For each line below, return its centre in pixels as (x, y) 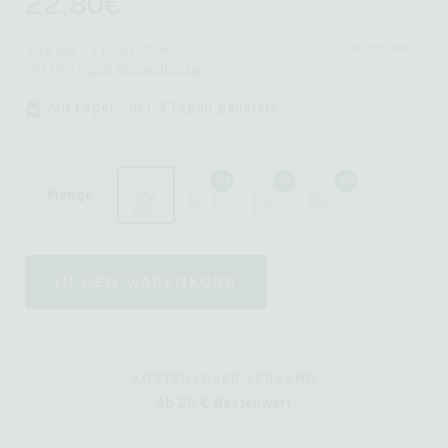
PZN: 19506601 (380, 49)
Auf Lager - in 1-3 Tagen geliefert (162, 106)
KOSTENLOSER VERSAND (224, 379)
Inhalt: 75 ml (138, 51)
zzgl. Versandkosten (146, 70)
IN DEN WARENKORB (146, 282)
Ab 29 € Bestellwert (224, 403)
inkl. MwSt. (56, 70)
